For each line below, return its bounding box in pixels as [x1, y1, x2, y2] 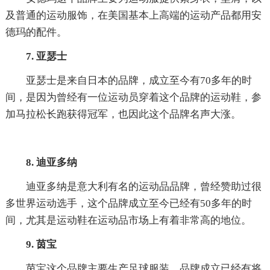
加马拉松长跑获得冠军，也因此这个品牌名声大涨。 [5, 108, 241, 120]
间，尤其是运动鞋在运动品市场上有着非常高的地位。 [5, 214, 251, 226]
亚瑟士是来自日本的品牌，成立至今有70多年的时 [25, 74, 252, 86]
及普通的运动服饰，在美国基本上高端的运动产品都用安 [5, 9, 262, 21]
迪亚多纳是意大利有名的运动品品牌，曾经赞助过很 [25, 180, 262, 192]
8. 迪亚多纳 [25, 156, 77, 168]
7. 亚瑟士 [25, 50, 67, 62]
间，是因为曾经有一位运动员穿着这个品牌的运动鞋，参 [5, 91, 262, 103]
